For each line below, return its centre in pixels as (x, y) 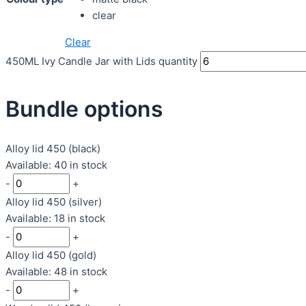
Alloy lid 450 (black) (53, 149)
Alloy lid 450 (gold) (51, 255)
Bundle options (84, 109)
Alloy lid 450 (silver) (54, 202)
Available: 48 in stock (56, 272)
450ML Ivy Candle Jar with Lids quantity (101, 61)
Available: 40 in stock (56, 165)
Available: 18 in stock (55, 219)
